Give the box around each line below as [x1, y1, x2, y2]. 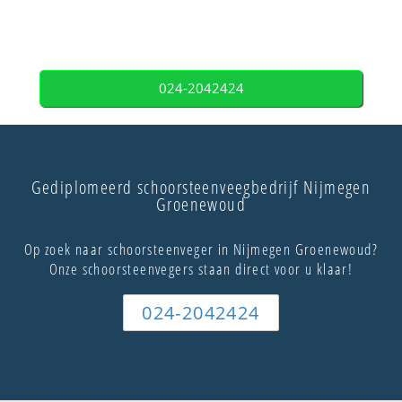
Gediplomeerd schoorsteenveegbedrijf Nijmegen [31, 175, 371, 200]
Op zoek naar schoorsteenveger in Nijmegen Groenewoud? [23, 239, 379, 260]
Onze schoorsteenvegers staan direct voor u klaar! [48, 258, 354, 280]
